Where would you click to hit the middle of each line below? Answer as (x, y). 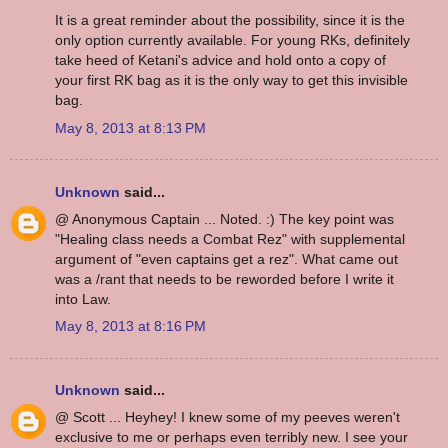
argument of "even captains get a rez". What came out (226, 258)
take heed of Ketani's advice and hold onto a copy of (220, 60)
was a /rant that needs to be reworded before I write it (224, 278)
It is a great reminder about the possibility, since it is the (230, 20)
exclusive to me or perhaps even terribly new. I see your (231, 437)
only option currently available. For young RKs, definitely (232, 40)
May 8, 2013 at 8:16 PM (130, 326)
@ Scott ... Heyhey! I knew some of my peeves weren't (227, 417)
